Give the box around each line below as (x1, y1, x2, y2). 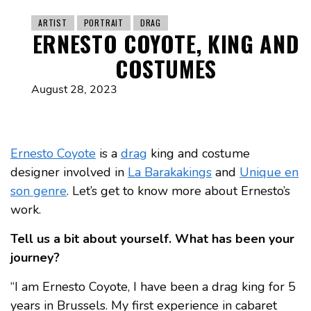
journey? (10, 249, 60, 267)
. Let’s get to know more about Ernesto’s (67, 183, 290, 200)
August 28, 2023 (31, 82, 117, 98)
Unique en (239, 164, 299, 181)
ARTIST (38, 17, 67, 29)
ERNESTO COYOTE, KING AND (32, 27, 300, 60)
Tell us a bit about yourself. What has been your (10, 230, 294, 248)
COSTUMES (115, 52, 217, 85)
